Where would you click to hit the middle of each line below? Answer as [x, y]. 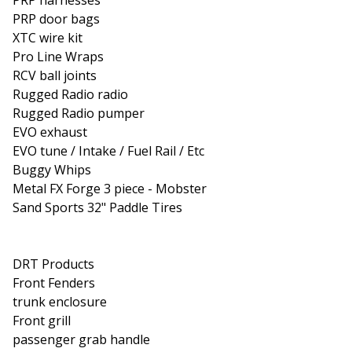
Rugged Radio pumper [79, 113]
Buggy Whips [52, 169]
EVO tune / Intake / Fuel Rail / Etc [108, 150]
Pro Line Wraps [58, 56]
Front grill [42, 320]
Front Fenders [54, 282]
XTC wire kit [48, 37]
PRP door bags [56, 18]
